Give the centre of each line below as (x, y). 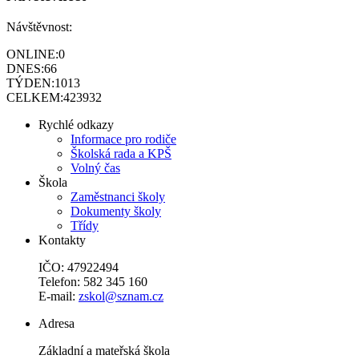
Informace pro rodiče (123, 139)
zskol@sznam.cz (121, 296)
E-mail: (58, 296)
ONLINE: (32, 54)
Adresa (56, 323)
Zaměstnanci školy (118, 196)
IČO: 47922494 (79, 267)
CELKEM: (35, 97)
